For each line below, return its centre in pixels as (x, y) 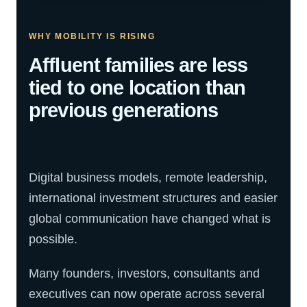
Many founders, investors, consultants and (144, 273)
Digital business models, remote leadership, (148, 177)
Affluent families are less (138, 65)
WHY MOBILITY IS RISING (92, 36)
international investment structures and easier (153, 198)
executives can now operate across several (147, 294)
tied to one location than (137, 88)
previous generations (124, 110)
